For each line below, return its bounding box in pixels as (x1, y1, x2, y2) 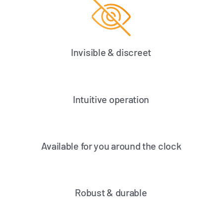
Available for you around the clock (41, 139, 181, 152)
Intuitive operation (72, 93, 150, 105)
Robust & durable (75, 186, 147, 199)
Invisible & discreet (71, 46, 151, 58)
